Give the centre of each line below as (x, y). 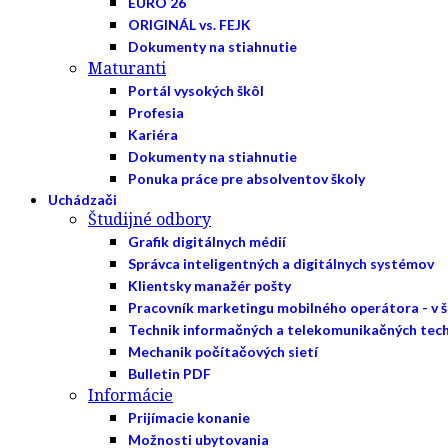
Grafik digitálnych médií (207, 241)
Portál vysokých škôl (196, 90)
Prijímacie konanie (189, 417)
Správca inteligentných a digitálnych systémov (281, 263)
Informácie (130, 395)
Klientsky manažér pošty (209, 285)
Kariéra (153, 134)
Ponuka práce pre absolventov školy (246, 178)
